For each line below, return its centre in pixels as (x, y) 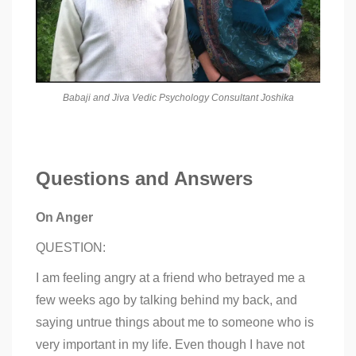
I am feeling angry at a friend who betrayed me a (170, 277)
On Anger (64, 217)
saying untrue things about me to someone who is (175, 322)
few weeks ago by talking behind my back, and (166, 300)
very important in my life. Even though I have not (170, 344)
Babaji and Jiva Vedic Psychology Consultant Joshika (178, 97)
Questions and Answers (144, 178)
